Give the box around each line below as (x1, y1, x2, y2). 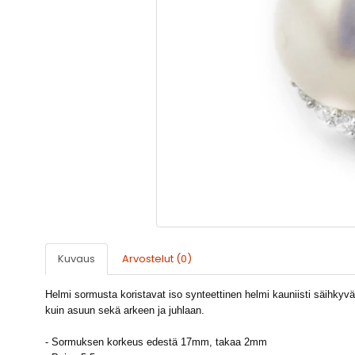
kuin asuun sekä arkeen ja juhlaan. (45, 304, 204, 317)
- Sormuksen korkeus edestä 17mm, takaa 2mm (45, 336, 267, 349)
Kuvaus (58, 251, 95, 267)
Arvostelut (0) (122, 251, 192, 267)
